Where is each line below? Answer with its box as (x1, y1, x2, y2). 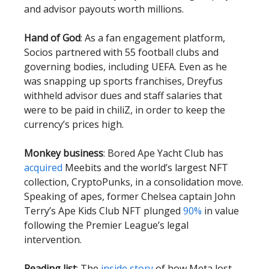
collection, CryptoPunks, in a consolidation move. (24, 175, 243, 189)
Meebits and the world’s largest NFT (62, 160, 228, 174)
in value (202, 204, 239, 217)
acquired (24, 160, 62, 174)
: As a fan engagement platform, (80, 31, 225, 44)
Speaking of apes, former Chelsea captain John (24, 189, 235, 203)
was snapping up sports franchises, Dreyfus (24, 74, 223, 88)
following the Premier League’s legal (24, 218, 189, 232)
